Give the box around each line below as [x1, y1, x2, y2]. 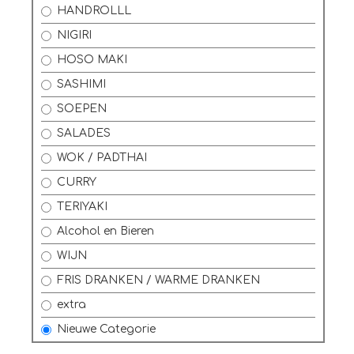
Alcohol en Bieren [57, 225, 154, 237]
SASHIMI [57, 78, 106, 90]
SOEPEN [57, 103, 107, 115]
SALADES [57, 127, 111, 139]
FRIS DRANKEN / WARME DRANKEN [57, 274, 260, 286]
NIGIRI [57, 29, 92, 41]
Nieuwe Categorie [57, 323, 156, 335]
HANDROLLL [57, 5, 131, 17]
